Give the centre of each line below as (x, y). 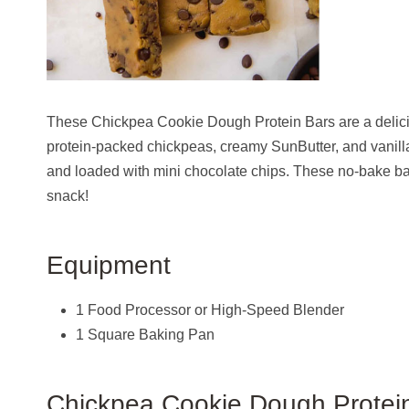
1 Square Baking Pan (145, 334)
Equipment (109, 265)
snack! (68, 195)
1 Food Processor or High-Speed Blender (210, 309)
